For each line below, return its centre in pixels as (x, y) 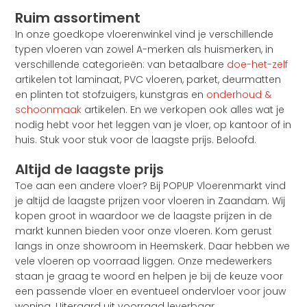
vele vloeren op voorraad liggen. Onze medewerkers (144, 261)
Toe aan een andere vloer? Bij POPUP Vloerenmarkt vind (151, 186)
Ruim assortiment (78, 18)
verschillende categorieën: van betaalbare (120, 65)
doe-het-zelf (256, 65)
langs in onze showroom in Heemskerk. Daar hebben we (153, 246)
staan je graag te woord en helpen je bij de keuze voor (149, 277)
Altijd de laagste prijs (90, 170)
